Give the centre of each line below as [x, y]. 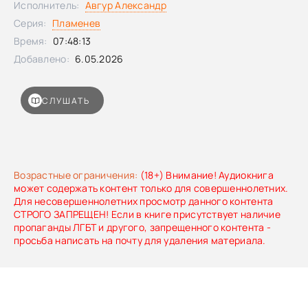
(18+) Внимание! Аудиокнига [206, 175]
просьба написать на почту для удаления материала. [140, 240]
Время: [31, 41]
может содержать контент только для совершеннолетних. [151, 188]
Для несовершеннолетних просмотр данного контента [144, 201]
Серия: [30, 23]
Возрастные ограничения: [76, 175]
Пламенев [76, 23]
